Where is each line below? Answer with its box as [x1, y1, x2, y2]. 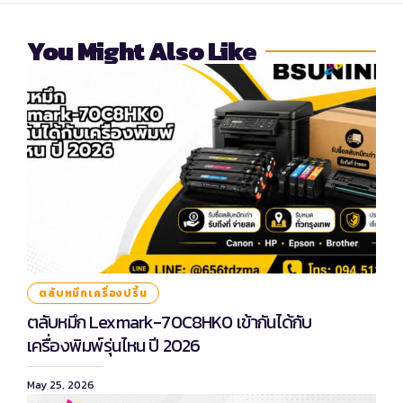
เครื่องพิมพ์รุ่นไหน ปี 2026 [27, 332, 201, 360]
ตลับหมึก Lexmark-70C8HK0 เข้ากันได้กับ [27, 309, 312, 336]
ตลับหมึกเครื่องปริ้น [39, 285, 148, 302]
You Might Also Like [27, 32, 257, 71]
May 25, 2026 [27, 377, 94, 394]
